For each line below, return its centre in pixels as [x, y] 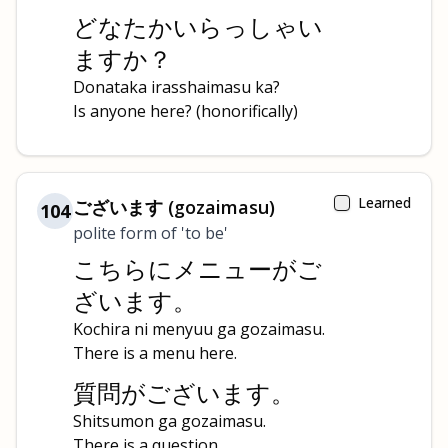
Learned [384, 202]
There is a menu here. [155, 353]
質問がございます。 [184, 392]
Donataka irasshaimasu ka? [176, 87]
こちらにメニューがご [197, 268]
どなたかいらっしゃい [198, 26]
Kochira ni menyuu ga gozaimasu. [199, 329]
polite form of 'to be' [150, 233]
